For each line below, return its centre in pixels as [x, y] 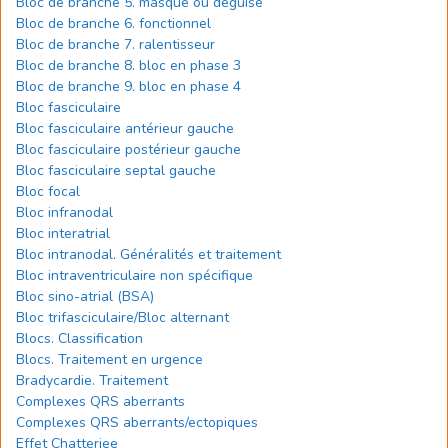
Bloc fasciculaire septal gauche [116, 170]
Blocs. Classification [79, 338]
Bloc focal [48, 191]
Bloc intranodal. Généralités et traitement [148, 254]
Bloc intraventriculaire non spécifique [134, 275]
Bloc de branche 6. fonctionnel [113, 23]
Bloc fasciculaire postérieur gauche [128, 149]
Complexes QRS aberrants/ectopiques [137, 422]
